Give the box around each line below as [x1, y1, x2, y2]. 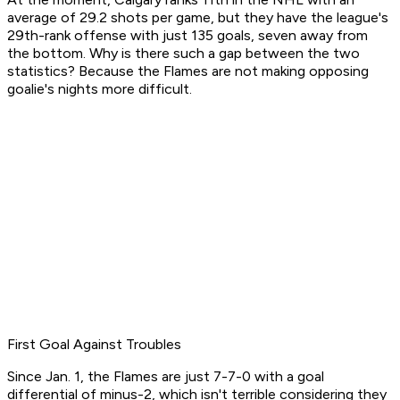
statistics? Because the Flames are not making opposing [7, 62, 369, 80]
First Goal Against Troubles [7, 336, 181, 354]
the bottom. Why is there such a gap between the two [7, 45, 360, 62]
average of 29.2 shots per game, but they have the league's [7, 9, 388, 27]
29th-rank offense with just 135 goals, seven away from [7, 27, 368, 45]
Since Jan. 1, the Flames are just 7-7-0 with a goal [7, 368, 324, 386]
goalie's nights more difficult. [7, 80, 196, 98]
